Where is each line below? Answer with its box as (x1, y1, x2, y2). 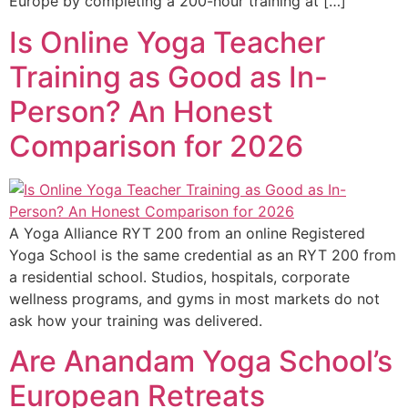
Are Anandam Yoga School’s (9, 342, 393, 379)
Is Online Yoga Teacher (9, 24, 325, 60)
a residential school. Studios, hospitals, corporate (9, 267, 350, 286)
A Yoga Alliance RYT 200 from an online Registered (9, 223, 365, 242)
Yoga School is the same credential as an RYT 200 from (9, 245, 396, 264)
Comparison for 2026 (9, 127, 303, 164)
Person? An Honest (9, 93, 273, 129)
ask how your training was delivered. (9, 311, 262, 330)
